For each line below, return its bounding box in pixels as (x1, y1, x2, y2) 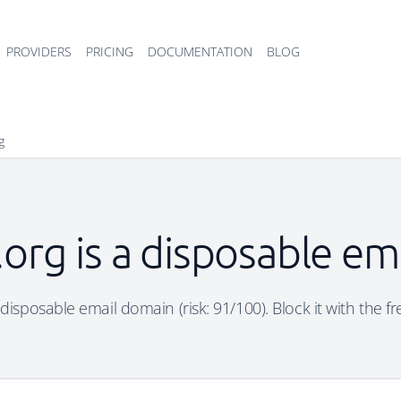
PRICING (86, 43, 133, 60)
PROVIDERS (6, 43, 72, 60)
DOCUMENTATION (148, 43, 252, 60)
